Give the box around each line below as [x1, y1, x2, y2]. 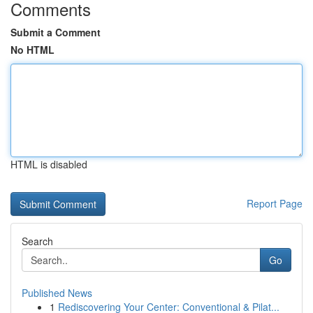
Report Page [247, 196, 303, 210]
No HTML [10, 43, 54, 57]
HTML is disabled [10, 157, 87, 171]
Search [22, 234, 53, 248]
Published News [22, 286, 92, 300]
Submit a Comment [10, 25, 101, 39]
